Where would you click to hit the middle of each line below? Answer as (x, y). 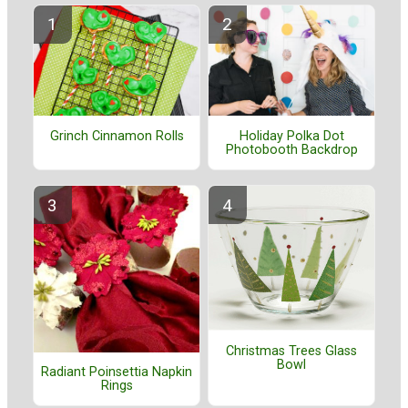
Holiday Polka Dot (291, 136)
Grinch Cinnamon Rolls (117, 136)
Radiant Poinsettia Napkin (117, 372)
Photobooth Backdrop (291, 149)
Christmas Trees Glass (291, 351)
